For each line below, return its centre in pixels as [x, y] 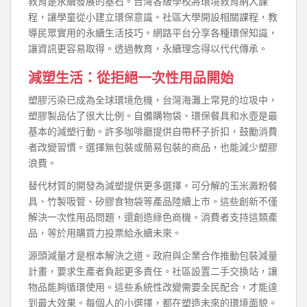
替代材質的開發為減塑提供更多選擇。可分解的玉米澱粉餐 [153, 185]
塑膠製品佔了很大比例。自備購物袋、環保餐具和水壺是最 [153, 115]
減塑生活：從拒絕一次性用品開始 [131, 77]
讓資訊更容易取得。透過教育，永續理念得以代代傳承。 [148, 48]
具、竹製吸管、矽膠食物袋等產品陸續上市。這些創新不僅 [153, 201]
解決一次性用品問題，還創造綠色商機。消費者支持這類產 [153, 217]
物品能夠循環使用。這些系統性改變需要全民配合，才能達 [153, 287]
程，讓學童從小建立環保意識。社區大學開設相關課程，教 [153, 17]
